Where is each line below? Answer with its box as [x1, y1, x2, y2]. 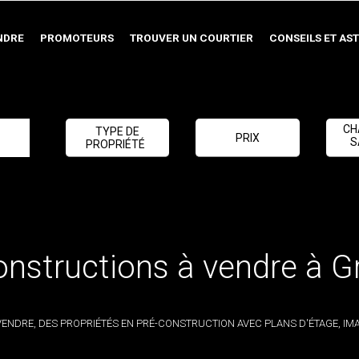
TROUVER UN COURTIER [130, 30, 253, 44]
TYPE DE [95, 124, 139, 138]
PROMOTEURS [40, 30, 114, 44]
